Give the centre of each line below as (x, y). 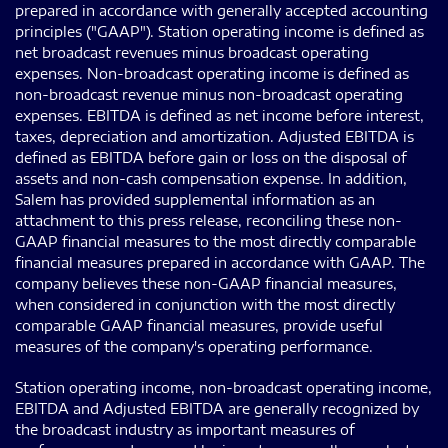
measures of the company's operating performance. (194, 346)
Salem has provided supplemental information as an (195, 199)
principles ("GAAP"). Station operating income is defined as (219, 31)
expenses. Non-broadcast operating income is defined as (212, 73)
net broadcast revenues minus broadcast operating (192, 52)
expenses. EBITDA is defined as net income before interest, (219, 115)
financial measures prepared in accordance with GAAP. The (220, 262)
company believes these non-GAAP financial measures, (206, 283)
